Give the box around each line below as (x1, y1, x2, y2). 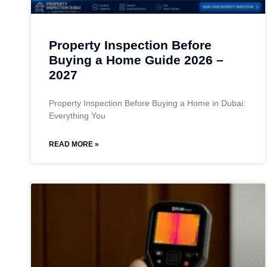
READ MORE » (49, 139, 99, 148)
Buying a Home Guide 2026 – (49, 52, 223, 67)
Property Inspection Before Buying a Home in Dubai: (49, 98, 246, 108)
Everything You (49, 110, 105, 120)
